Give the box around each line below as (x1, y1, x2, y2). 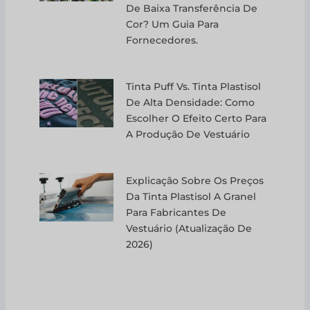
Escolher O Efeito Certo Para (126, 111, 267, 125)
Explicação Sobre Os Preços (126, 174, 264, 187)
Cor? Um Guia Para (126, 17, 219, 30)
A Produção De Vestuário (126, 127, 250, 140)
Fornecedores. (126, 33, 199, 46)
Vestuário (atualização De (126, 221, 253, 235)
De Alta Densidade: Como (126, 95, 255, 109)
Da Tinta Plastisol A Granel (126, 190, 257, 203)
